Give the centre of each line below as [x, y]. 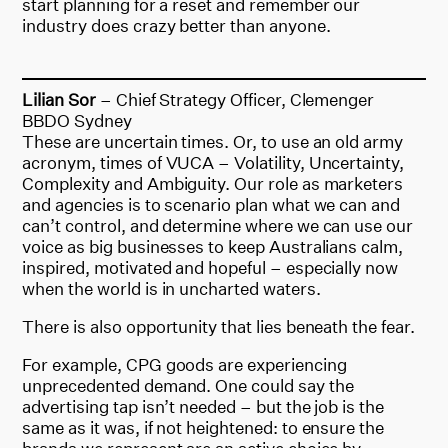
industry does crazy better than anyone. [176, 25]
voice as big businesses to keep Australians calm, [212, 246]
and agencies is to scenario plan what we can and [211, 204]
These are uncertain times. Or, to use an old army [212, 141]
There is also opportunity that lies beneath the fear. [218, 326]
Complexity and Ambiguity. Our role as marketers [213, 183]
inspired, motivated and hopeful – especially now [210, 267]
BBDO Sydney [77, 120]
